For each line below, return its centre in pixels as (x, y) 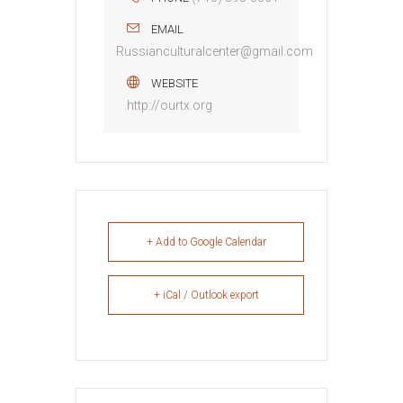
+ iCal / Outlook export (206, 295)
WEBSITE (175, 83)
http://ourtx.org (170, 105)
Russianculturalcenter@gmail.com (215, 51)
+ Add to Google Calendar (206, 242)
